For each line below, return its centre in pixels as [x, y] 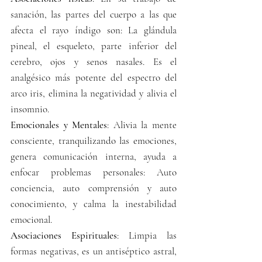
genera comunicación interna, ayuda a [94, 156]
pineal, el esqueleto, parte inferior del [94, 46]
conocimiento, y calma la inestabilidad [94, 204]
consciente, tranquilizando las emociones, [94, 140]
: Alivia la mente [142, 125]
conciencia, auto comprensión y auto [94, 188]
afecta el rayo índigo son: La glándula [94, 30]
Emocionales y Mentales [59, 125]
